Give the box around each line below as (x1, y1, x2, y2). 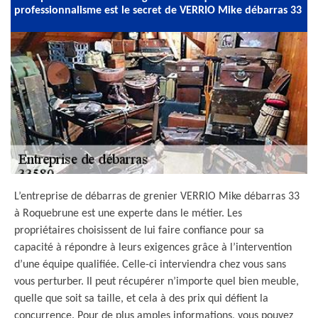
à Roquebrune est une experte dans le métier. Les (14, 208, 242, 219)
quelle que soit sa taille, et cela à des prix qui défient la (14, 293, 268, 305)
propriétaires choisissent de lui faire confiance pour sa (14, 225, 264, 236)
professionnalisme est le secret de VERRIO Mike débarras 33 (14, 5, 302, 16)
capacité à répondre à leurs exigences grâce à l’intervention (14, 242, 292, 253)
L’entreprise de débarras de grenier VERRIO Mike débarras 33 (14, 191, 300, 202)
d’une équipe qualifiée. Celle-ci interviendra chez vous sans (14, 259, 286, 270)
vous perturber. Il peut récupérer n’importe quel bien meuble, (14, 276, 299, 287)
